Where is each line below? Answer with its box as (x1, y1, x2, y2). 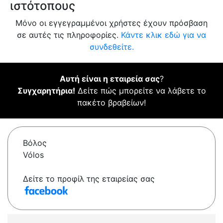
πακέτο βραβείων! (77, 98, 146, 108)
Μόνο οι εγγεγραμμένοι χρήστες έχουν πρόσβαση (15, 18, 208, 28)
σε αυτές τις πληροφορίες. (17, 30, 121, 40)
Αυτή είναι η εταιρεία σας (59, 74, 160, 84)
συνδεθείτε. (89, 42, 134, 52)
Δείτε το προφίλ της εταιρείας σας (23, 174, 155, 184)
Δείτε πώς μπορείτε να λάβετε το (75, 86, 206, 96)
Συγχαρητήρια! (17, 86, 75, 96)
